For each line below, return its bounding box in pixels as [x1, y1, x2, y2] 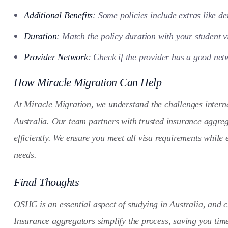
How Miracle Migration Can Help [14, 75, 161, 89]
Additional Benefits [24, 10, 93, 20]
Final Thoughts [14, 175, 79, 188]
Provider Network [24, 51, 88, 62]
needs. [14, 149, 37, 160]
